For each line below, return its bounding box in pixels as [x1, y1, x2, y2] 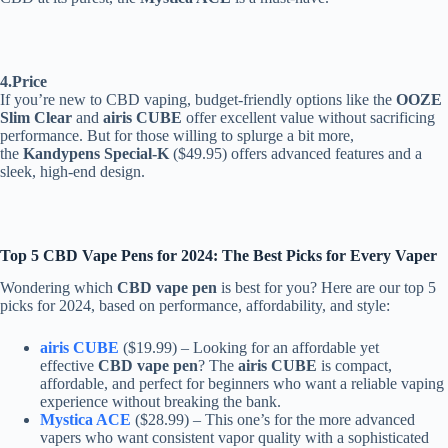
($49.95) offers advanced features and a [169, 144, 422, 162]
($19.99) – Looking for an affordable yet [119, 339, 379, 357]
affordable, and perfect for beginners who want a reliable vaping [40, 375, 444, 393]
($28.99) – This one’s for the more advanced [131, 411, 415, 429]
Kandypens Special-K [23, 144, 169, 162]
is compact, [317, 357, 392, 375]
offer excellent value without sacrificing [182, 108, 435, 126]
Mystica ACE [40, 411, 131, 429]
